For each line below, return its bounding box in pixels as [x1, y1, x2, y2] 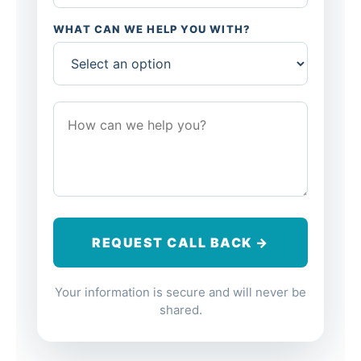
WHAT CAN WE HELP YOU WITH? [53, 22, 251, 35]
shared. [159, 301, 202, 317]
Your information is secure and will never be [55, 284, 306, 300]
